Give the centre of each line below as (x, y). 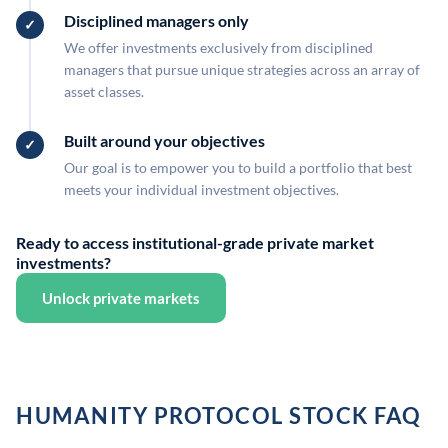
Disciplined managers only (156, 20)
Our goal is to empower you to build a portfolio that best (238, 167)
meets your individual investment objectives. (201, 189)
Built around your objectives (164, 140)
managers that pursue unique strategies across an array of (242, 69)
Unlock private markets (121, 298)
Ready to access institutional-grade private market (195, 242)
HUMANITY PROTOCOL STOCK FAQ (219, 415)
